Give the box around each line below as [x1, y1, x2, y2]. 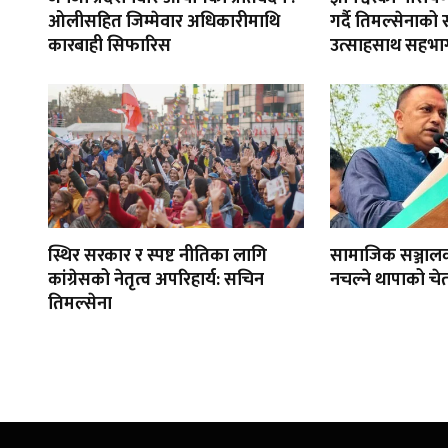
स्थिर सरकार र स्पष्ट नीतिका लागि [48, 241, 267, 272]
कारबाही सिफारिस [48, 31, 171, 62]
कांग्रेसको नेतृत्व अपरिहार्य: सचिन [48, 265, 264, 296]
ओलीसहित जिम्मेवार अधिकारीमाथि [48, 7, 280, 38]
